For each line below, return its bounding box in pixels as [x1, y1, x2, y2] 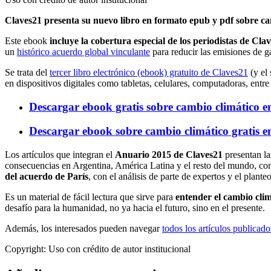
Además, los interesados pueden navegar [5, 223, 162, 234]
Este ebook [5, 35, 50, 46]
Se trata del [5, 67, 50, 77]
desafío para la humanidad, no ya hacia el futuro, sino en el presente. [5, 203, 265, 214]
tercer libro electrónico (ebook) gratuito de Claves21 [50, 67, 248, 77]
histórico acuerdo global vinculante [17, 46, 150, 57]
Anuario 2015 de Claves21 [115, 149, 223, 160]
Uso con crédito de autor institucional [46, 244, 191, 255]
